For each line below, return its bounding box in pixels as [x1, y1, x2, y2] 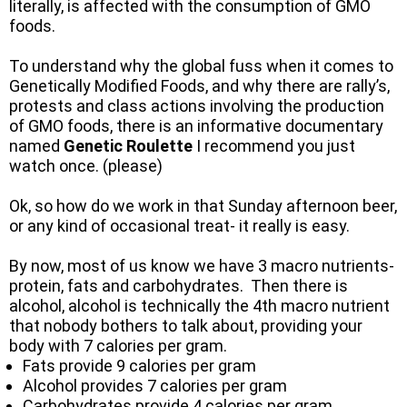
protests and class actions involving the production [9, 96, 384, 115]
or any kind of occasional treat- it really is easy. [9, 216, 350, 235]
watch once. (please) [9, 156, 166, 175]
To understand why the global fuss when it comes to [9, 56, 393, 75]
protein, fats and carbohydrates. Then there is [9, 276, 348, 295]
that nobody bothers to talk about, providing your [9, 316, 362, 335]
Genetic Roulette [64, 136, 193, 155]
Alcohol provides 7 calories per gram [23, 376, 287, 395]
